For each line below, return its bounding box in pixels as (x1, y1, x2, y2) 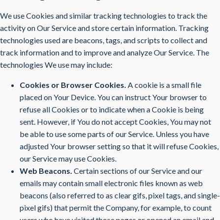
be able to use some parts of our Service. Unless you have (20, 129, 209, 138)
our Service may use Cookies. (20, 154, 116, 163)
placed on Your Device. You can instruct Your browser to (20, 92, 207, 102)
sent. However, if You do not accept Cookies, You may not (20, 117, 211, 126)
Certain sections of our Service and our (72, 166, 202, 175)
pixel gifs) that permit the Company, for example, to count (20, 203, 212, 212)
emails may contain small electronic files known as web (20, 178, 203, 188)
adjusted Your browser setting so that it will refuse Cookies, (20, 141, 219, 151)
